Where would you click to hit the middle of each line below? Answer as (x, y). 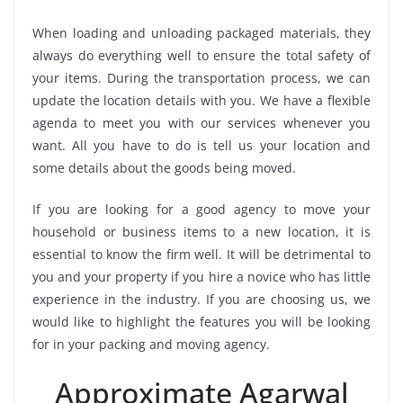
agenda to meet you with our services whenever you (201, 122)
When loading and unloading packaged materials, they (201, 32)
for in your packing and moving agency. (151, 344)
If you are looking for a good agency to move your (201, 209)
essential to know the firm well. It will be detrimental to (201, 254)
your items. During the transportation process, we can (201, 77)
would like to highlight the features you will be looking (201, 321)
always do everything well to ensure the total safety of (201, 55)
